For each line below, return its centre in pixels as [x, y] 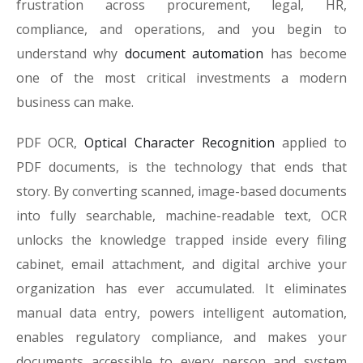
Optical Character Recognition [179, 143]
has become [305, 53]
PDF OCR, [51, 143]
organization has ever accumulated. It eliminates [181, 288]
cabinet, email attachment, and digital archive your [181, 264]
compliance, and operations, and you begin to [181, 29]
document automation [194, 53]
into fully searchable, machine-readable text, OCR [181, 216]
